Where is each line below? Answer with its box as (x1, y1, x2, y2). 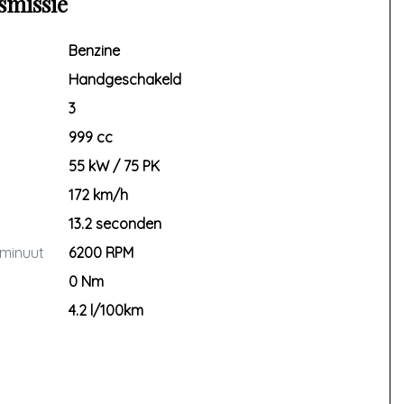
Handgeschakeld (68, 70, 181, 88)
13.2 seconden (68, 215, 161, 233)
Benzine (68, 41, 120, 60)
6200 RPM (68, 243, 133, 262)
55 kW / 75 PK (68, 157, 160, 175)
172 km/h (68, 186, 128, 204)
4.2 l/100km (68, 301, 143, 319)
